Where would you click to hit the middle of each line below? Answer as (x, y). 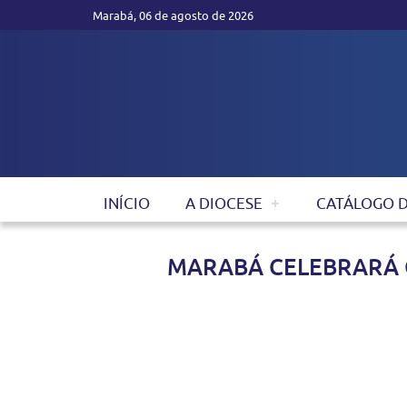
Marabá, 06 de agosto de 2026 (173, 15)
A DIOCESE (223, 203)
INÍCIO (126, 203)
